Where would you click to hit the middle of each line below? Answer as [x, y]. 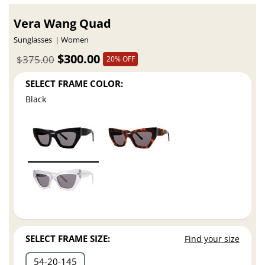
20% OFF [120, 59]
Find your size [212, 239]
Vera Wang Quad [63, 24]
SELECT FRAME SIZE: [68, 239]
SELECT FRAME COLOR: [75, 83]
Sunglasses [33, 40]
